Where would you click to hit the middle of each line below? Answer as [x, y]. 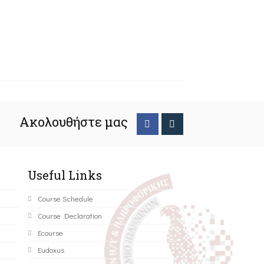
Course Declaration [70, 216]
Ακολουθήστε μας [73, 122]
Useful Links [65, 175]
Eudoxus [51, 250]
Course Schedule [65, 199]
